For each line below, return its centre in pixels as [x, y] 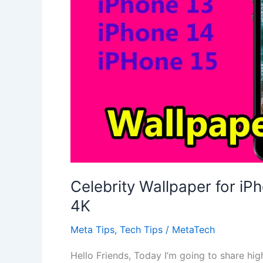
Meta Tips [92, 230]
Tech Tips [141, 230]
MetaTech [193, 230]
